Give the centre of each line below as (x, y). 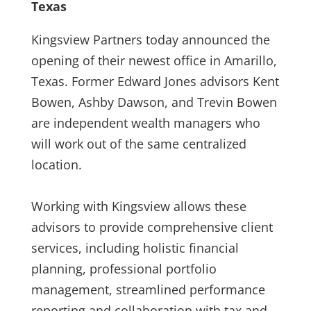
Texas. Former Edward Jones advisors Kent (155, 81)
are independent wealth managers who (145, 123)
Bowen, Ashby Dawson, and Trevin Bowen (154, 102)
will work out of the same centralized (138, 144)
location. (56, 165)
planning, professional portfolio (124, 269)
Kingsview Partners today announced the (150, 40)
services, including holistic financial (135, 248)
